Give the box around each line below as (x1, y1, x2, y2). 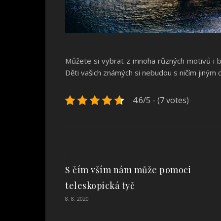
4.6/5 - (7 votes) (133, 95, 189, 106)
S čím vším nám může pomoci (65, 164, 191, 176)
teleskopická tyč (65, 180, 135, 192)
